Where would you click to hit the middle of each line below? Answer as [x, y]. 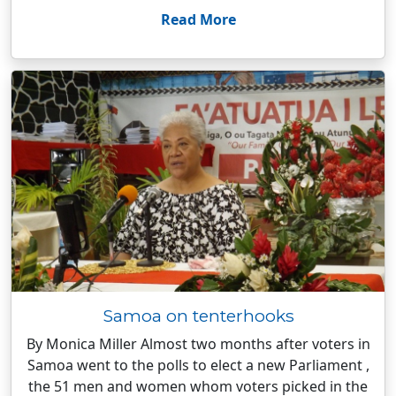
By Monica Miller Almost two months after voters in [198, 344]
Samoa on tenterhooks [198, 316]
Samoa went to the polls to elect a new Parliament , [198, 365]
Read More [198, 19]
